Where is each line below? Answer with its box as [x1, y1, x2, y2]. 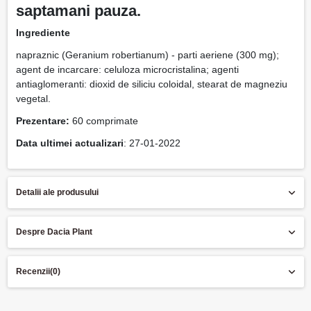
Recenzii [15, 267, 50, 277]
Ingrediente [15, 26, 70, 38]
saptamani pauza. [15, 1, 141, 19]
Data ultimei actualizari [15, 137, 124, 149]
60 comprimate [69, 115, 138, 127]
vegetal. [15, 93, 51, 105]
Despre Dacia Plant [15, 227, 92, 237]
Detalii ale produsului [15, 187, 99, 198]
